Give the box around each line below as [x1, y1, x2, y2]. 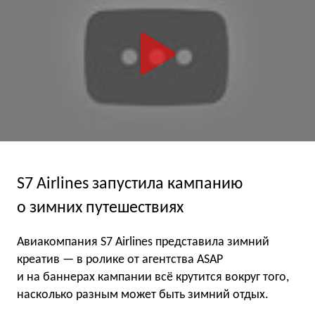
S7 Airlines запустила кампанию [17, 175, 243, 193]
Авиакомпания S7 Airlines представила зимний [17, 236, 269, 250]
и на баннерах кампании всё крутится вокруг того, [17, 271, 289, 285]
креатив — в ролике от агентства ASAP [17, 253, 223, 267]
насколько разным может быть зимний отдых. [17, 288, 269, 302]
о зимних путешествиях [17, 199, 184, 217]
